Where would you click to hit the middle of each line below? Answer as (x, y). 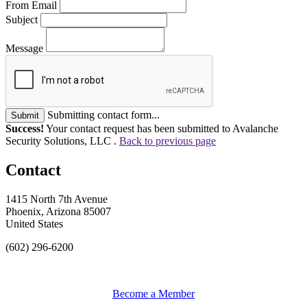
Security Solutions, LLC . (62, 140)
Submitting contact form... (103, 114)
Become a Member (153, 293)
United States (34, 223)
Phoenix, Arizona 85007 (58, 211)
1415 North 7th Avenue (57, 199)
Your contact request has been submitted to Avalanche (161, 128)
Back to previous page (168, 140)
